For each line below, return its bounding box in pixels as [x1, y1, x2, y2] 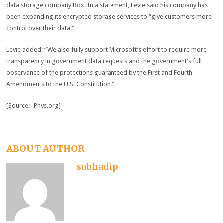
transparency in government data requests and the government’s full [6, 57, 202, 65]
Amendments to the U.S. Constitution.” [6, 80, 115, 88]
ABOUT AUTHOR [6, 142, 85, 154]
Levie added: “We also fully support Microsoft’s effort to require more [6, 46, 207, 53]
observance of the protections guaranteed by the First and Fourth [6, 69, 193, 76]
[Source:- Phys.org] [6, 102, 61, 109]
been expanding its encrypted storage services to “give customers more [6, 13, 212, 20]
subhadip [76, 160, 119, 172]
